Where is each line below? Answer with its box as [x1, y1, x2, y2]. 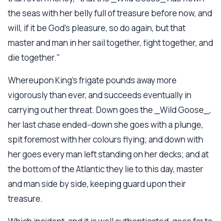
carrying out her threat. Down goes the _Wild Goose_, [8, 104, 211, 115]
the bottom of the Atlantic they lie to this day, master [8, 163, 203, 175]
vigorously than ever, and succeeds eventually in [8, 89, 191, 101]
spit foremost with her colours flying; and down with [8, 134, 203, 145]
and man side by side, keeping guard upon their [8, 178, 186, 189]
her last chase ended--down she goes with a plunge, [8, 119, 203, 130]
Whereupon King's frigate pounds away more [8, 74, 177, 86]
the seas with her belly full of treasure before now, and [8, 7, 212, 19]
